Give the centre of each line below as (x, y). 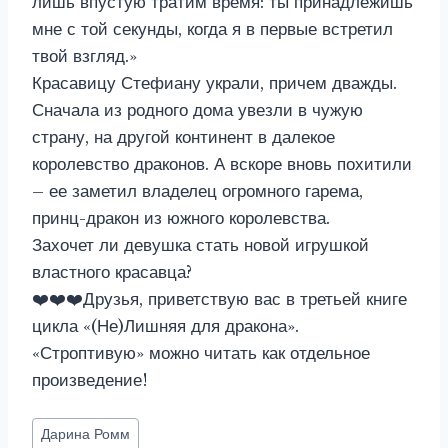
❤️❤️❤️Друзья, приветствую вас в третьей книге (219, 299)
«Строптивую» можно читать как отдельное (201, 353)
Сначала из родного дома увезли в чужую (197, 110)
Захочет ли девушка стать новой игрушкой (200, 245)
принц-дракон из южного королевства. (181, 218)
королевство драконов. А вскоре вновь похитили (222, 164)
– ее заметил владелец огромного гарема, (197, 191)
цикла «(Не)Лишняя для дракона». (165, 326)
